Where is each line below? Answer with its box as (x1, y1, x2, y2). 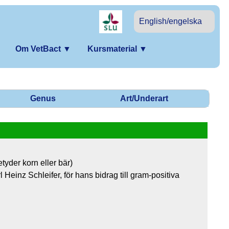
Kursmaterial (87, 44, 139, 53)
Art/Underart (120, 94, 168, 103)
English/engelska (139, 17, 202, 26)
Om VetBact (15, 44, 63, 53)
